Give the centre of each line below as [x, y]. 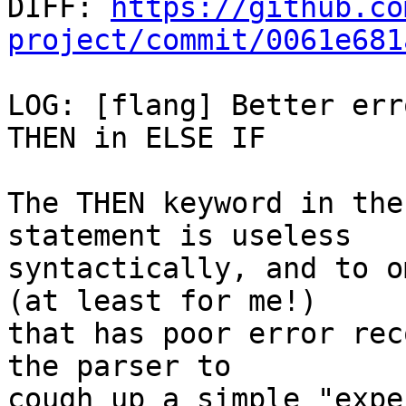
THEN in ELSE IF [136, 138]
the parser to [119, 367]
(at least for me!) [162, 301]
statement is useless [179, 236]
